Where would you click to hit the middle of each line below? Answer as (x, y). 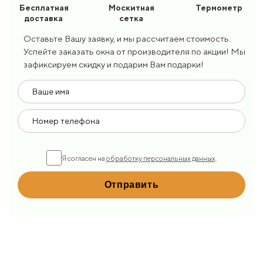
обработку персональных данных (161, 158)
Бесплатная (44, 8)
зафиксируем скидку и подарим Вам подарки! (114, 64)
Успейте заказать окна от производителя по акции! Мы (134, 51)
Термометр (219, 8)
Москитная (131, 8)
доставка (44, 18)
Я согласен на (84, 158)
